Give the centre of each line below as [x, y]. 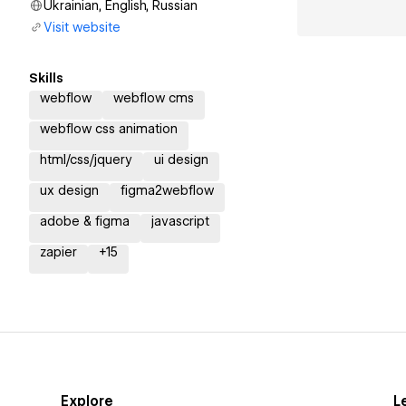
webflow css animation [109, 129]
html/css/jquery [86, 159]
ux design [69, 190]
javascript [180, 221]
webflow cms [154, 98]
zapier [58, 252]
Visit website [82, 27]
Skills [46, 78]
